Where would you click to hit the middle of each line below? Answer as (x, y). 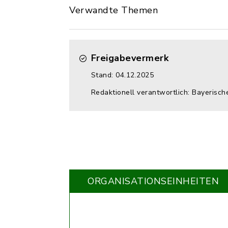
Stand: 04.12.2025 (122, 75)
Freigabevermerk (130, 58)
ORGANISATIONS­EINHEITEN (153, 181)
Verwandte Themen (113, 10)
